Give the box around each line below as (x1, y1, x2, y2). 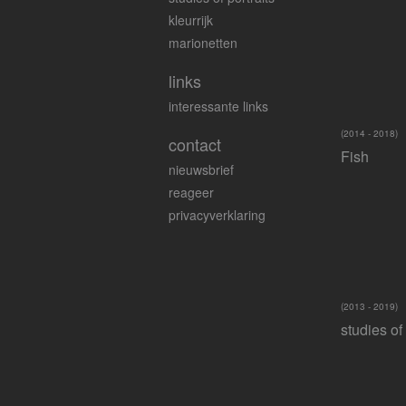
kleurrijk (169, 11, 213, 29)
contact (169, 132, 221, 156)
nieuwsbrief (169, 160, 234, 179)
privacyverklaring (169, 206, 266, 224)
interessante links (169, 97, 268, 115)
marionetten (169, 34, 237, 52)
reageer (169, 183, 214, 201)
